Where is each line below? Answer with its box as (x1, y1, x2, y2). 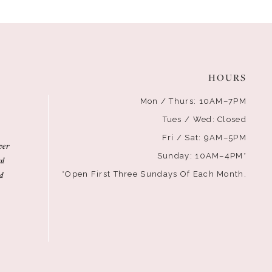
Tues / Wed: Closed (162, 114, 246, 124)
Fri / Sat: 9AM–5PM (161, 132, 246, 142)
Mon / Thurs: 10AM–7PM (140, 96, 246, 106)
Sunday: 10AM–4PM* (157, 151, 246, 160)
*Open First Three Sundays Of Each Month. (61, 169, 246, 178)
